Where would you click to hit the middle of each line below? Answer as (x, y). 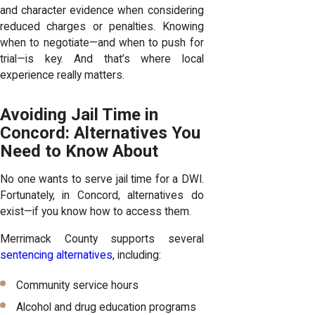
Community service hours (78, 285)
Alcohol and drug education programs (107, 307)
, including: (137, 255)
